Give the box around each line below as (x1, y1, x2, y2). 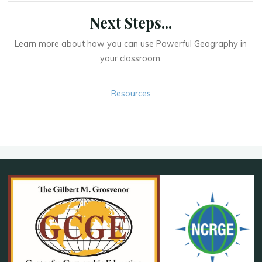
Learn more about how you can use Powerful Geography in (15, 39, 247, 49)
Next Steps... (89, 12, 173, 32)
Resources (111, 88, 151, 99)
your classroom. (100, 53, 162, 64)
